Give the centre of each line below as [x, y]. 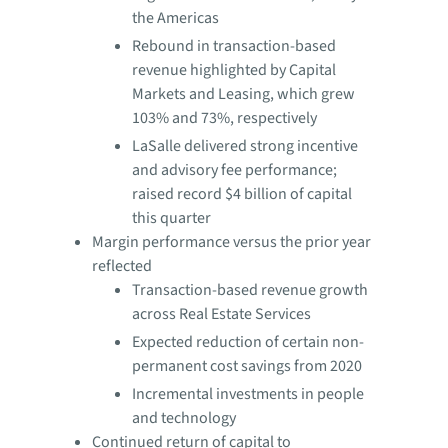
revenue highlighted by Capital [234, 70]
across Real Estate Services [221, 314]
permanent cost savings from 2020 [247, 366]
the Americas [175, 18]
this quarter [171, 218]
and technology [184, 418]
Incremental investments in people [248, 394]
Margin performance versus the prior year [231, 242]
